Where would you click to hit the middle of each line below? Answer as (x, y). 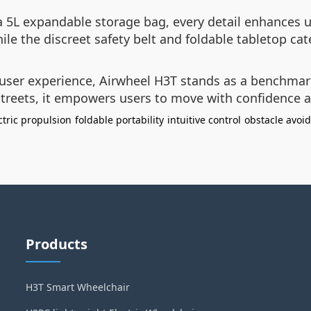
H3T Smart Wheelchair (78, 287)
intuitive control (204, 120)
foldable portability (119, 120)
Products (57, 244)
